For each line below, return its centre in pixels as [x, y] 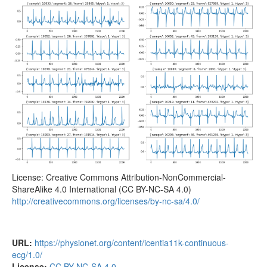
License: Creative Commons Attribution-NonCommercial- [119, 177]
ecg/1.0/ [27, 254]
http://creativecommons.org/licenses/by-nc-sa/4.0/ [106, 201]
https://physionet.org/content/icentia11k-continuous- [132, 242]
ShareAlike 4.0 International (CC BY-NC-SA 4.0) [102, 189]
